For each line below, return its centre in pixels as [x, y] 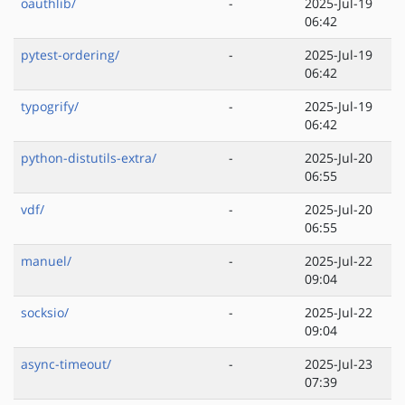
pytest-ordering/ [70, 55]
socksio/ [45, 313]
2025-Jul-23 [339, 364]
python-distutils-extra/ [89, 158]
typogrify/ [50, 107]
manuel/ [46, 261]
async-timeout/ [66, 364]
